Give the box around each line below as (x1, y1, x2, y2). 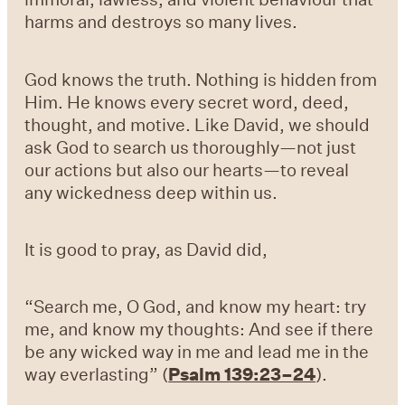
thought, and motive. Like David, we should (24, 112, 371, 136)
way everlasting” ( (24, 363, 169, 386)
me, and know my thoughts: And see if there (24, 317, 374, 341)
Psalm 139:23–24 (168, 363, 316, 386)
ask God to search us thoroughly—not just (24, 135, 357, 158)
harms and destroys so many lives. (24, 10, 298, 33)
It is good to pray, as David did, (24, 238, 272, 261)
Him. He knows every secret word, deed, (24, 89, 350, 113)
